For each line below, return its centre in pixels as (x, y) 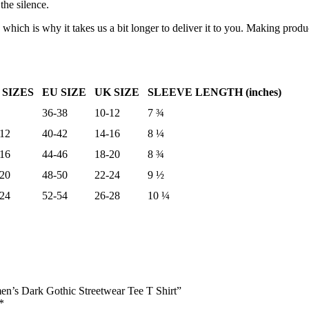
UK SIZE (117, 92)
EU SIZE (64, 92)
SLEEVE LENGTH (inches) (215, 92)
